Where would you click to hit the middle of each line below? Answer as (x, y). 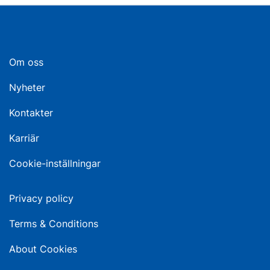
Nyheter (27, 88)
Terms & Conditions (54, 224)
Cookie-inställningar (55, 164)
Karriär (24, 138)
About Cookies (43, 249)
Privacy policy (41, 199)
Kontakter (31, 113)
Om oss (26, 62)
